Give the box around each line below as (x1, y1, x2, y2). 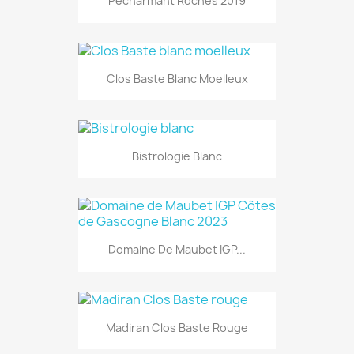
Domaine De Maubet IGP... (108, 242, 246, 258)
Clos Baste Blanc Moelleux (106, 70, 248, 86)
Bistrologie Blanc (132, 149, 222, 164)
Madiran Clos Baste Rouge (106, 319, 248, 335)
